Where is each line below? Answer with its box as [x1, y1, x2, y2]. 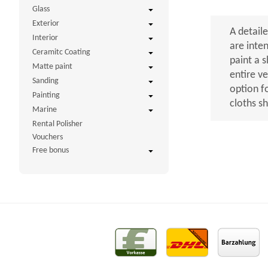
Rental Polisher [32, 120, 83, 129]
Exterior [32, 20, 59, 28]
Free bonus [32, 147, 69, 155]
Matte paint [32, 63, 72, 71]
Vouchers [32, 133, 63, 142]
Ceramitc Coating [32, 48, 90, 57]
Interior [32, 34, 58, 42]
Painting [32, 92, 60, 100]
